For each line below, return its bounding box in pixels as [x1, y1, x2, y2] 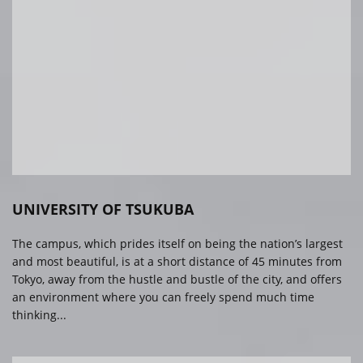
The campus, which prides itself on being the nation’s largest [12, 236, 343, 252]
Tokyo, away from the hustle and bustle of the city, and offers [12, 271, 342, 288]
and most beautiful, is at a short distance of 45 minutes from [12, 254, 342, 270]
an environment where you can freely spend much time [12, 289, 314, 305]
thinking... [12, 307, 66, 323]
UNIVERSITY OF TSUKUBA [12, 199, 194, 220]
